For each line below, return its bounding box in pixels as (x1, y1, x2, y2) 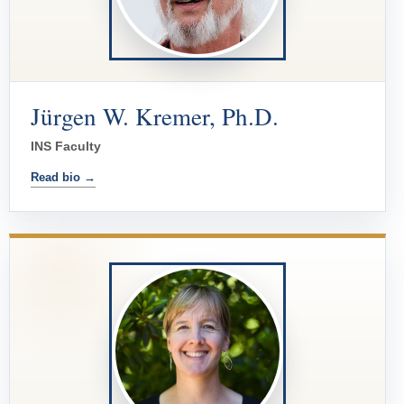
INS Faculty (31, 139, 101, 154)
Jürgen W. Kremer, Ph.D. (31, 100, 279, 133)
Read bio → (31, 170, 96, 185)
